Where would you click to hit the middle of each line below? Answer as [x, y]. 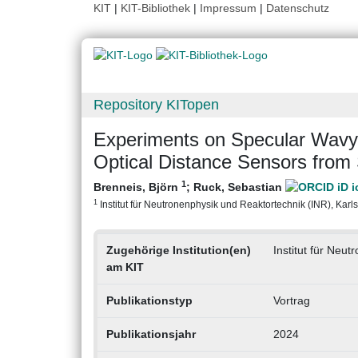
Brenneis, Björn [137, 187]
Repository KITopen [156, 105]
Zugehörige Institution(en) [178, 251]
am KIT [125, 267]
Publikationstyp [149, 301]
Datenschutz [298, 8]
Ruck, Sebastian [239, 187]
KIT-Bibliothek [157, 8]
